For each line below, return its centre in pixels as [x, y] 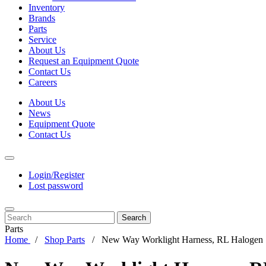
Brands [42, 18]
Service [42, 39]
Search [134, 218]
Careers [43, 82]
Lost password [56, 186]
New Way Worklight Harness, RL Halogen [182, 240]
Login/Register [56, 175]
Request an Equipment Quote [84, 61]
